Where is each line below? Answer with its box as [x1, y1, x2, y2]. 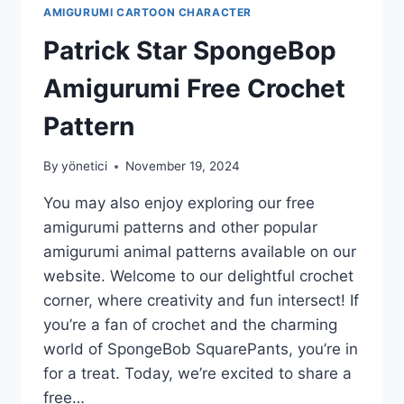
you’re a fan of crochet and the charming [43, 316, 337, 335]
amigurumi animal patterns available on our [43, 243, 356, 262]
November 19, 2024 [125, 159, 241, 174]
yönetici [61, 159, 108, 174]
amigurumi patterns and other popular [43, 218, 317, 237]
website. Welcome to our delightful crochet [43, 267, 353, 286]
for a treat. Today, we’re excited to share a [43, 364, 352, 383]
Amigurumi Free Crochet [43, 72, 345, 104]
